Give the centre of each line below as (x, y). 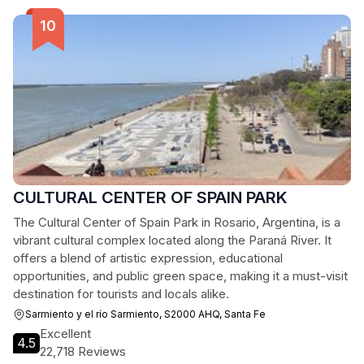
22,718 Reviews (83, 351)
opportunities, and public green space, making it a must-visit (180, 276)
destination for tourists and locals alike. (121, 294)
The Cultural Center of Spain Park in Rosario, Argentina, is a (177, 222)
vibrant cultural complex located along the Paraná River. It (172, 240)
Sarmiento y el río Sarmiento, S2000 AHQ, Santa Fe (145, 314)
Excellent (65, 334)
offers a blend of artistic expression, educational (148, 258)
